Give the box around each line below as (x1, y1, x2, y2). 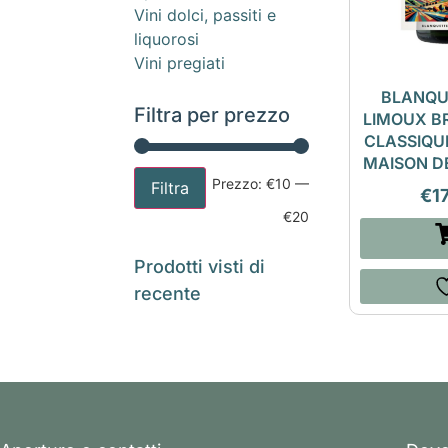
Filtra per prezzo (134, 103, 291, 128)
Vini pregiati (134, 53, 226, 74)
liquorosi (134, 29, 200, 50)
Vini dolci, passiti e (134, 5, 277, 26)
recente (134, 283, 202, 305)
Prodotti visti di (134, 256, 266, 278)
